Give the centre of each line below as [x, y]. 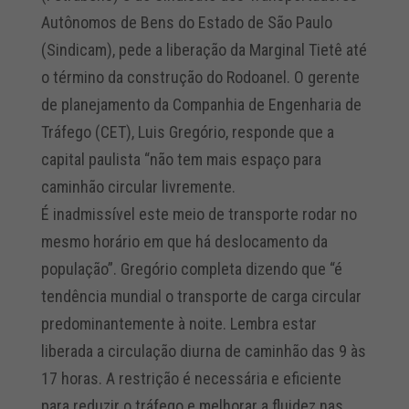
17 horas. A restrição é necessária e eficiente [191, 378]
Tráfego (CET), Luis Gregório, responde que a [187, 131]
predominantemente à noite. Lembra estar [178, 323]
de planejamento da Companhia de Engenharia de [201, 104]
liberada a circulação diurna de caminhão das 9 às [203, 351]
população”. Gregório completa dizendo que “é [191, 268]
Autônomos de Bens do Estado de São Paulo [186, 22]
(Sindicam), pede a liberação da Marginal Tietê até [204, 49]
